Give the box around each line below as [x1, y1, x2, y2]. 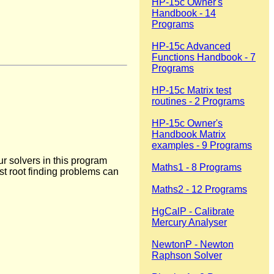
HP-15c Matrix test [152, 84, 231, 95]
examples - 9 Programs [152, 139, 252, 150]
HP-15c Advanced [152, 40, 231, 51]
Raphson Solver [152, 250, 222, 261]
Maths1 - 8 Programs [152, 161, 242, 172]
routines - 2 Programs [152, 95, 245, 106]
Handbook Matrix [152, 128, 226, 139]
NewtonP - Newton [152, 239, 234, 250]
